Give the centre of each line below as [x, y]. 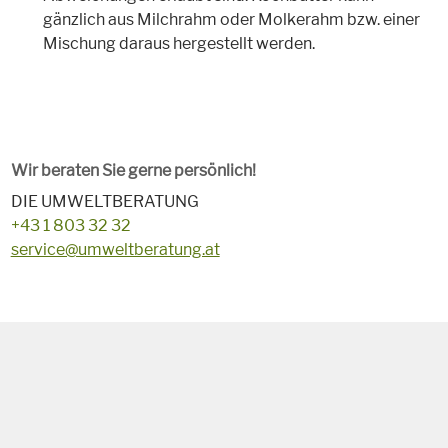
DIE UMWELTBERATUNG [104, 202]
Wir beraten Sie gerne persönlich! [133, 171]
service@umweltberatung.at [115, 250]
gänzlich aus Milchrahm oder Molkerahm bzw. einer [231, 20]
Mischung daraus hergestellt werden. [178, 44]
